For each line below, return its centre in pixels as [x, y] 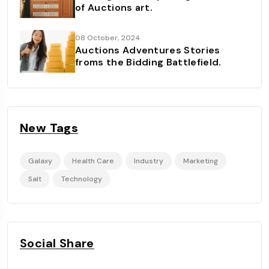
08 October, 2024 [108, 38]
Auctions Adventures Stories [148, 50]
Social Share [57, 243]
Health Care [93, 161]
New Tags [49, 128]
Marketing [201, 161]
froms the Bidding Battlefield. [148, 62]
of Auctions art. [114, 8]
